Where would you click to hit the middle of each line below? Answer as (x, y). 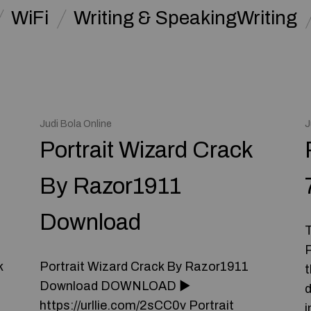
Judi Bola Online (76, 124)
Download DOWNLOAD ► (115, 286)
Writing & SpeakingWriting (185, 18)
